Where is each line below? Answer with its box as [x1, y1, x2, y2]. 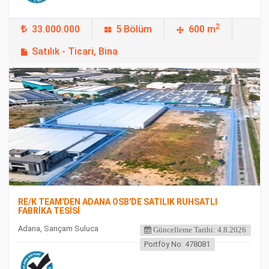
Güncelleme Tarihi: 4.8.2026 [151, 226, 247, 234]
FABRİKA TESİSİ [18, 206, 80, 216]
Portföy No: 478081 [144, 240, 211, 249]
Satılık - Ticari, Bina [32, 46, 118, 57]
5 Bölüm [116, 23, 152, 35]
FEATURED [26, 81, 59, 89]
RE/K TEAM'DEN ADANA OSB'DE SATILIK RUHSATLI [18, 197, 217, 207]
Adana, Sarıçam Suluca [18, 224, 98, 233]
